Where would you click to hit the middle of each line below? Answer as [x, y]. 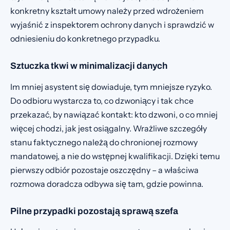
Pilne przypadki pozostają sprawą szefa [94, 212]
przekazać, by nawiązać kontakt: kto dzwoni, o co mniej [114, 114]
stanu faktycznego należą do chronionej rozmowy [104, 142]
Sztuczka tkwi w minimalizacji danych [89, 66]
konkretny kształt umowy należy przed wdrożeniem [107, 11]
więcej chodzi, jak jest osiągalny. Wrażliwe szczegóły [109, 128]
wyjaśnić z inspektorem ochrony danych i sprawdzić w [112, 24]
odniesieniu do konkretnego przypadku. [85, 38]
